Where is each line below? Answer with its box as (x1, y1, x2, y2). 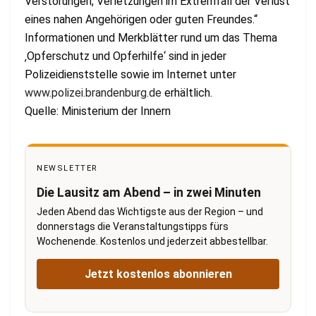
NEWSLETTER (37, 163, 98, 173)
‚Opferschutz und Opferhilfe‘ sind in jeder (25, 49, 226, 63)
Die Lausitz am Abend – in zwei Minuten (37, 185, 261, 200)
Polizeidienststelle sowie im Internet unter (25, 67, 236, 81)
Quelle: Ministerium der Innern (25, 104, 171, 118)
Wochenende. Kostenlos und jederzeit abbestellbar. (37, 235, 268, 247)
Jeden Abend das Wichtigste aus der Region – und (37, 205, 263, 217)
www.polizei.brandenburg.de (25, 85, 162, 99)
